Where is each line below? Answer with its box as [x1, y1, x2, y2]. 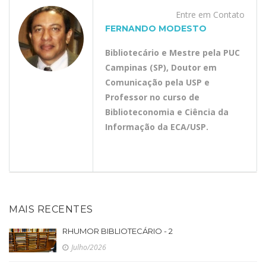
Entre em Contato [176, 9, 245, 20]
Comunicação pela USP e [105, 77, 210, 88]
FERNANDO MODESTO [105, 23, 207, 34]
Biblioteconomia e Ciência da [105, 106, 229, 118]
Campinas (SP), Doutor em [105, 62, 217, 73]
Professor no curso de [105, 91, 199, 103]
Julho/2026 [71, 242, 106, 252]
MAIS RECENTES [9, 204, 93, 215]
